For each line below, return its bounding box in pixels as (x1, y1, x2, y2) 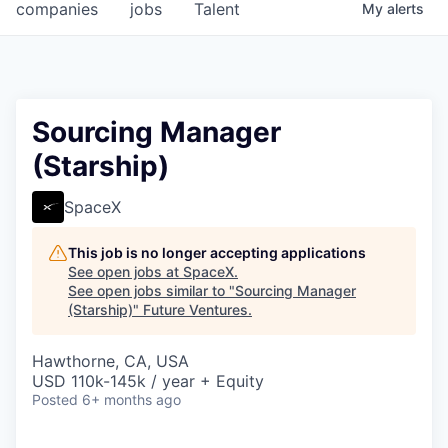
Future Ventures (143, 301, 248, 319)
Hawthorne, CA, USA (32, 351, 189, 372)
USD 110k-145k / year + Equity (32, 371, 264, 392)
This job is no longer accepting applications (68, 244, 366, 262)
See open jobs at (68, 263, 183, 281)
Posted (32, 391, 78, 409)
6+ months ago (82, 391, 181, 409)
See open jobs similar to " (68, 282, 235, 300)
